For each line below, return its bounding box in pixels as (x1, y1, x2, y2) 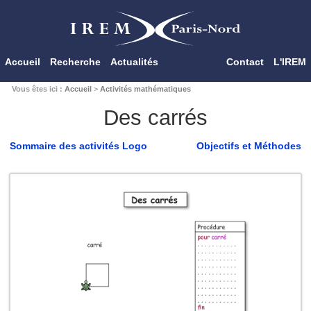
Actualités (110, 56, 158, 67)
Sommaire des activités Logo (10, 140, 147, 151)
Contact (226, 56, 264, 67)
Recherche (50, 56, 101, 67)
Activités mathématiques (99, 85, 191, 93)
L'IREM (274, 56, 306, 67)
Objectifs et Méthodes (196, 140, 301, 151)
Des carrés (103, 106, 208, 130)
